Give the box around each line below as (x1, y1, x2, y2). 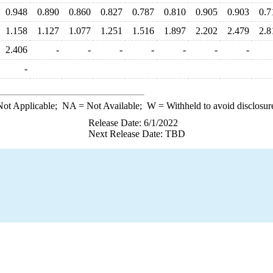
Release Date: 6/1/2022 (88, 118, 178, 128)
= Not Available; (76, 101, 147, 111)
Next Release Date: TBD (88, 129, 185, 139)
